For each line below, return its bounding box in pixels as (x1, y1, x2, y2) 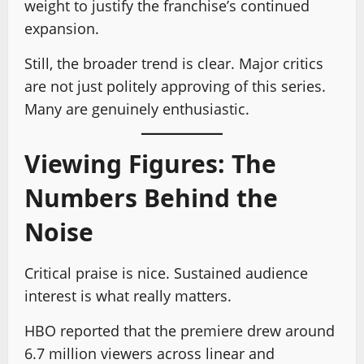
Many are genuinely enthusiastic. (24, 99, 249, 119)
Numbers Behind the (24, 181, 278, 214)
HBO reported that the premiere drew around (24, 321, 335, 340)
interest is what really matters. (24, 286, 232, 305)
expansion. (24, 19, 99, 38)
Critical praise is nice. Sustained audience (24, 263, 308, 283)
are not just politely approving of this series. (24, 76, 326, 96)
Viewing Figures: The (24, 147, 276, 180)
